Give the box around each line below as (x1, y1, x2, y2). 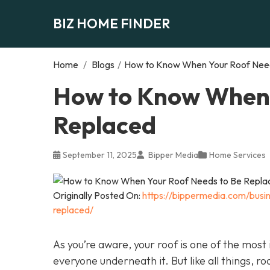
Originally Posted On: (53, 189, 142, 201)
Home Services (209, 149, 266, 160)
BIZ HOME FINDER (53, 14, 170, 32)
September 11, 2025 (63, 149, 137, 160)
